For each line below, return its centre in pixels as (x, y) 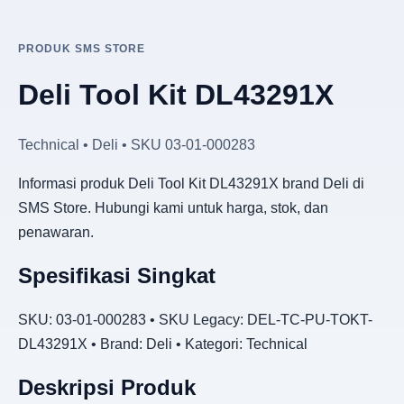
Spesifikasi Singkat (117, 275)
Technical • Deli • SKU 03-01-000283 (137, 144)
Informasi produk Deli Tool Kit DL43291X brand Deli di (191, 183)
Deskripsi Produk (107, 387)
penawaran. (56, 232)
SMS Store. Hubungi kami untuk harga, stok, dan (173, 207)
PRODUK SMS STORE (82, 49)
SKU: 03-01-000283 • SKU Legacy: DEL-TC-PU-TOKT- (195, 319)
